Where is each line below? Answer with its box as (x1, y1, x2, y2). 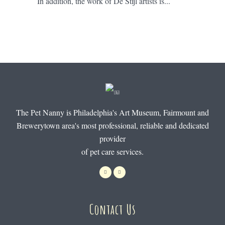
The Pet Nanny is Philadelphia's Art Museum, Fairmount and (16, 106, 209, 118)
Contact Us (89, 201, 136, 218)
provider (99, 133, 126, 144)
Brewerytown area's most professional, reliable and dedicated (16, 120, 209, 131)
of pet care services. (81, 146, 144, 157)
